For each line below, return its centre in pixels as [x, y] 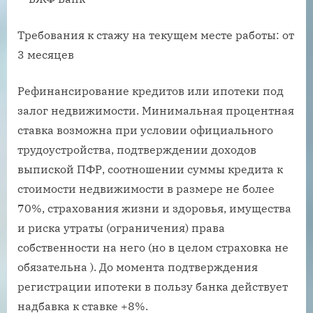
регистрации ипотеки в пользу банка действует [153, 287]
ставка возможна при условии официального [145, 130]
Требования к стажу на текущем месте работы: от [156, 35]
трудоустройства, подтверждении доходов [137, 150]
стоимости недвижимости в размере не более [146, 189]
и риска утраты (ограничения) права [121, 228]
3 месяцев [46, 55]
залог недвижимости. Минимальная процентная [156, 111]
